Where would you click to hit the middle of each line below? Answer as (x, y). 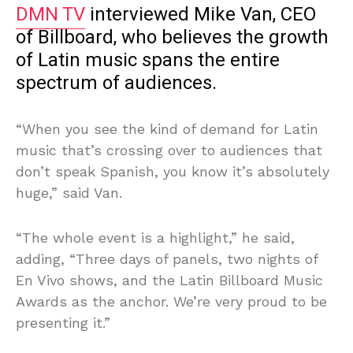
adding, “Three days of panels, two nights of (167, 259)
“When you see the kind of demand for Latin (167, 129)
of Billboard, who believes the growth (172, 38)
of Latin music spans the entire (148, 61)
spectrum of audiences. (116, 84)
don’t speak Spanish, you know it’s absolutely (173, 172)
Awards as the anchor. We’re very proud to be (171, 302)
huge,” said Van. (69, 193)
